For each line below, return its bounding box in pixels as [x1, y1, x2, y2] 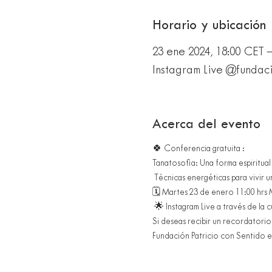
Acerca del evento [152, 119, 260, 131]
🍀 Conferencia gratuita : [152, 145, 245, 153]
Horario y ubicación [152, 20, 266, 32]
